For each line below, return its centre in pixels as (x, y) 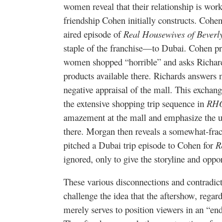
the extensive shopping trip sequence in (135, 103)
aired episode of (93, 34)
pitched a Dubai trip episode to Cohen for (139, 145)
